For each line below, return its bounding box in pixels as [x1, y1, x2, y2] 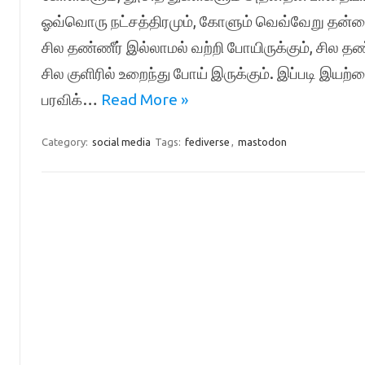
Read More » [100, 90, 188, 108]
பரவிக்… [41, 90, 101, 108]
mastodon [237, 136, 287, 147]
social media [91, 136, 151, 147]
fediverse [184, 136, 230, 147]
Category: [41, 136, 90, 147]
